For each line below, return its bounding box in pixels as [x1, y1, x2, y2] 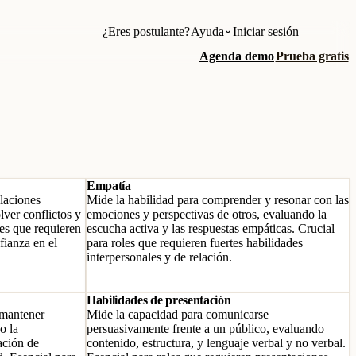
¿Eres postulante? [103, 25, 190, 38]
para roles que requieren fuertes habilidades [87, 236, 303, 250]
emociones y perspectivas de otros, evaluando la [87, 207, 327, 221]
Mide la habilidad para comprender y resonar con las [87, 193, 349, 207]
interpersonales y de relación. [87, 250, 232, 264]
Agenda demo [199, 48, 274, 63]
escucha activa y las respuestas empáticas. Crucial [87, 222, 335, 235]
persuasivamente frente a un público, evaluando [87, 322, 324, 335]
